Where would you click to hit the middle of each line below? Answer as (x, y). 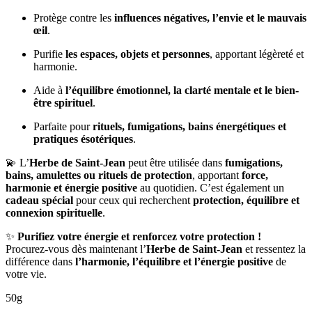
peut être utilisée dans (175, 162)
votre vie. (26, 274)
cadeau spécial (39, 200)
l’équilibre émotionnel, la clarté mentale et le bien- (182, 90)
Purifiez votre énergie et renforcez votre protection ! (139, 236)
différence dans (40, 261)
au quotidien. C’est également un (211, 187)
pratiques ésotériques (83, 139)
